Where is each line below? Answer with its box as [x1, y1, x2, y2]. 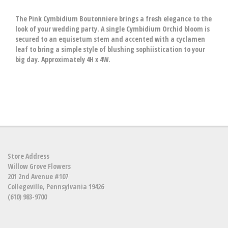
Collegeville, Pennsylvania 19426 [8, 182, 104, 191]
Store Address [8, 151, 49, 161]
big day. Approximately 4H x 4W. [15, 54, 110, 64]
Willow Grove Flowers [8, 161, 71, 171]
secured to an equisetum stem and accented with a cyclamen [15, 34, 205, 44]
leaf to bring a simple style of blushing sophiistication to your [15, 44, 205, 54]
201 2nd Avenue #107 [8, 172, 68, 181]
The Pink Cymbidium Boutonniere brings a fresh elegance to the [15, 14, 212, 23]
